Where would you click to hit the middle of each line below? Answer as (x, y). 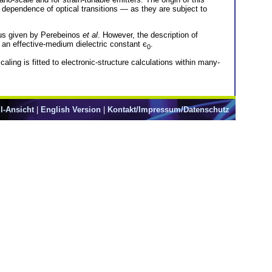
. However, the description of (148, 35)
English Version (71, 109)
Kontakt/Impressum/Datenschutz (168, 109)
